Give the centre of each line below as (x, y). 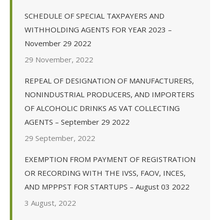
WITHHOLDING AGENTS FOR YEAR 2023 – (98, 30)
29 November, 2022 (59, 60)
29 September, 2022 (60, 138)
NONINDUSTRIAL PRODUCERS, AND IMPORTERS (110, 95)
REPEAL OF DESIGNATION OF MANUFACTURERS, (109, 81)
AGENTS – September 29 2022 (77, 122)
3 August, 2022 (50, 203)
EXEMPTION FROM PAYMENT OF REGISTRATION (110, 159)
